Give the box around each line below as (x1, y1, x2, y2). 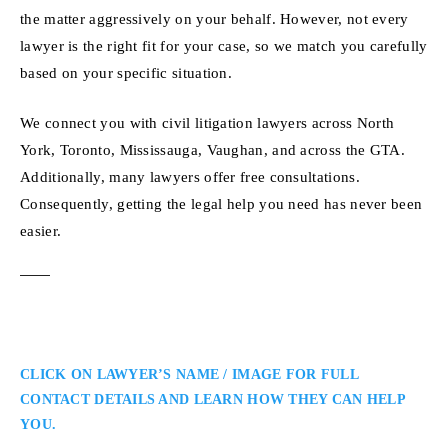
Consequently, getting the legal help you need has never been (20, 194, 423, 212)
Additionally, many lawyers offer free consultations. (20, 167, 360, 185)
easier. (20, 221, 62, 239)
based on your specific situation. (20, 63, 233, 81)
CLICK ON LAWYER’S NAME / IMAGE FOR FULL (20, 366, 358, 382)
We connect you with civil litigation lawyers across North (20, 113, 395, 131)
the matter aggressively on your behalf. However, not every (20, 9, 409, 27)
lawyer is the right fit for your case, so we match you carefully (20, 36, 428, 54)
